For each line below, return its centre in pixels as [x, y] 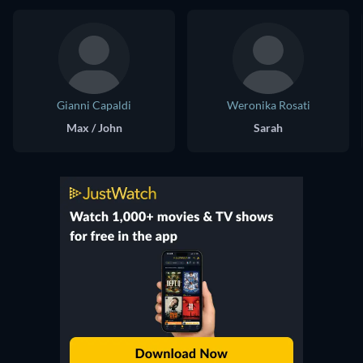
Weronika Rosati [268, 105]
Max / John [94, 128]
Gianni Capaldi [94, 105]
